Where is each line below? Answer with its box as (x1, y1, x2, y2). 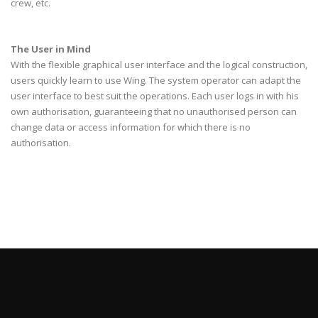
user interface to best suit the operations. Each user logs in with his (11, 89, 299, 102)
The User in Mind (11, 43, 91, 55)
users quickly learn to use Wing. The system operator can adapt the (11, 74, 301, 87)
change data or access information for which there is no (11, 121, 251, 133)
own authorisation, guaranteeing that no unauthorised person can (11, 105, 297, 118)
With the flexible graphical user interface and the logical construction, (11, 58, 307, 71)
